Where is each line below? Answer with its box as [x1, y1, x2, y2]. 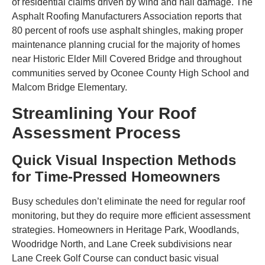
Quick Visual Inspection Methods [12, 151, 236, 168]
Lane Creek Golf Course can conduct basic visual [12, 253, 219, 263]
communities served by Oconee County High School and [12, 68, 249, 79]
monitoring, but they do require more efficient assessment [12, 210, 250, 221]
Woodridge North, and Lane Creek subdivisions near [12, 238, 232, 249]
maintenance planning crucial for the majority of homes [12, 40, 240, 50]
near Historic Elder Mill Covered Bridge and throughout [12, 54, 241, 64]
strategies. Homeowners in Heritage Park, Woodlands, [12, 224, 239, 235]
